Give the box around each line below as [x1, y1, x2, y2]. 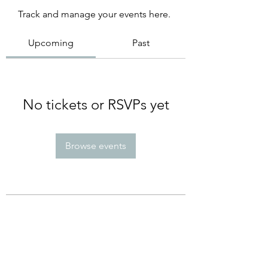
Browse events [65, 140, 126, 151]
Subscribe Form [54, 227, 137, 240]
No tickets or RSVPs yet [22, 96, 169, 113]
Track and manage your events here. [18, 8, 170, 20]
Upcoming [28, 37, 74, 48]
